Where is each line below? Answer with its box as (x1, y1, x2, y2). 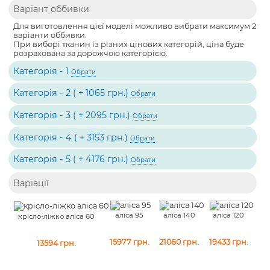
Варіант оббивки (13, 4, 90, 15)
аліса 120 (213, 211, 245, 220)
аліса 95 (115, 211, 144, 220)
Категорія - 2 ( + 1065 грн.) (13, 87, 131, 99)
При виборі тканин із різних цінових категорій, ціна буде (13, 40, 245, 49)
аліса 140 (163, 211, 195, 220)
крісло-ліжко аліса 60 (18, 212, 95, 221)
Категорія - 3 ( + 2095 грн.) (13, 109, 133, 121)
